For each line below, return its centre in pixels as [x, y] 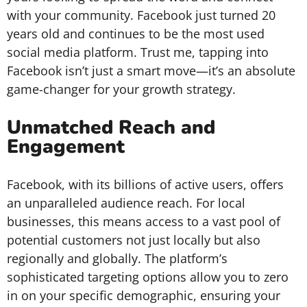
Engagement [66, 147]
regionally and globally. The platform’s [117, 258]
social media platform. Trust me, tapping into [138, 52]
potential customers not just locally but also [134, 240]
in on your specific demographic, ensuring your [144, 295]
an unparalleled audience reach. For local [126, 203]
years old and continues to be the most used [136, 34]
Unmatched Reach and [111, 127]
